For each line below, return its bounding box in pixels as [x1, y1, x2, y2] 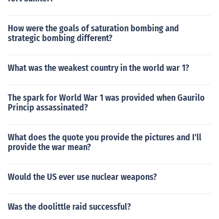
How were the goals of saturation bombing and [8, 23, 179, 34]
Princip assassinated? [8, 102, 88, 113]
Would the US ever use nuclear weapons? [8, 172, 157, 182]
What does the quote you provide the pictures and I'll [8, 132, 201, 143]
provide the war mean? [8, 142, 91, 153]
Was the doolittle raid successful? [8, 201, 131, 212]
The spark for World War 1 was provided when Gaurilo [8, 92, 205, 103]
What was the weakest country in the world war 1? [8, 63, 189, 73]
